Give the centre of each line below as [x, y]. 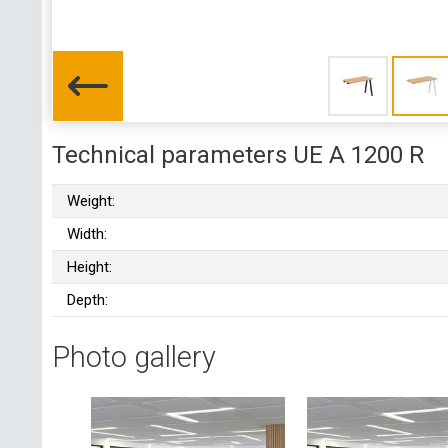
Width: [87, 233]
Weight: [91, 200]
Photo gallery [134, 357]
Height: [89, 266]
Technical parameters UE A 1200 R [238, 154]
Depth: [87, 299]
